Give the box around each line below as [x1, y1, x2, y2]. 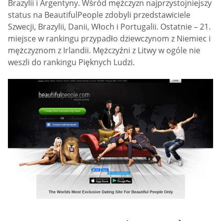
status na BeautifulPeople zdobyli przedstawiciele [8, 9, 190, 21]
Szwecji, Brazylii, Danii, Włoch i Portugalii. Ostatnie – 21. [8, 21, 211, 33]
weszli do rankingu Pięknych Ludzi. [8, 57, 135, 68]
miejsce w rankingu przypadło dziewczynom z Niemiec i [8, 33, 211, 44]
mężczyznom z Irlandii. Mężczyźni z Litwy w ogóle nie [8, 45, 200, 56]
